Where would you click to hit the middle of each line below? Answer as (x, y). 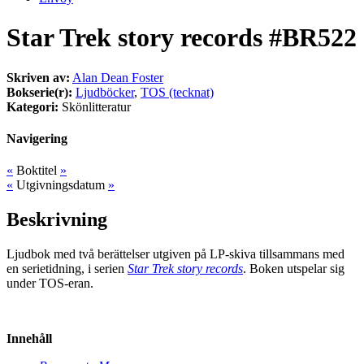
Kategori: (32, 106)
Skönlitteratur (95, 106)
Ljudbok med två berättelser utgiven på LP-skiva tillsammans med (175, 254)
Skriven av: (38, 77)
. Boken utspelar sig (294, 269)
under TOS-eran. (50, 284)
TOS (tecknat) (177, 92)
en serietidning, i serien (67, 269)
